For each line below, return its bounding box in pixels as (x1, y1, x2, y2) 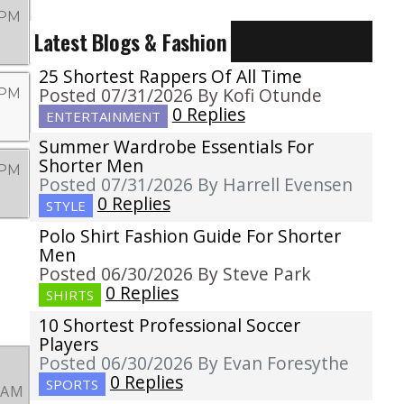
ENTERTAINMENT (45, 107, 161, 126)
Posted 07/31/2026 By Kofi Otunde (38, 83, 322, 108)
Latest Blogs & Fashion (33, 25, 227, 59)
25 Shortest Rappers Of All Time (38, 64, 302, 89)
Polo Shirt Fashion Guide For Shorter (38, 224, 341, 249)
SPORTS (45, 375, 98, 394)
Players (38, 332, 98, 357)
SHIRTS (45, 286, 94, 305)
